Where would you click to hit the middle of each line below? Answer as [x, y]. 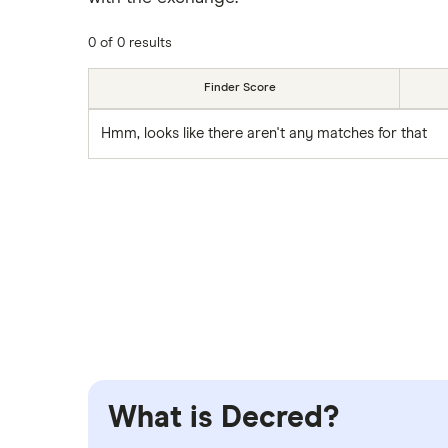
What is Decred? [223, 417]
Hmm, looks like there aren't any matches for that [264, 133]
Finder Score [239, 87]
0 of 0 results [130, 42]
